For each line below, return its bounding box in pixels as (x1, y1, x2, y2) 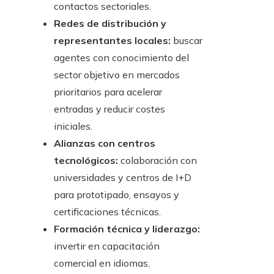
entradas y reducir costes (54, 103, 165, 116)
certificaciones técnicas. (54, 206, 161, 218)
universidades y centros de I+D (54, 171, 191, 184)
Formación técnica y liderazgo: (54, 223, 200, 235)
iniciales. (54, 120, 92, 133)
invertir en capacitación (54, 240, 160, 253)
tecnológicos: (54, 154, 118, 167)
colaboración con (118, 154, 197, 167)
